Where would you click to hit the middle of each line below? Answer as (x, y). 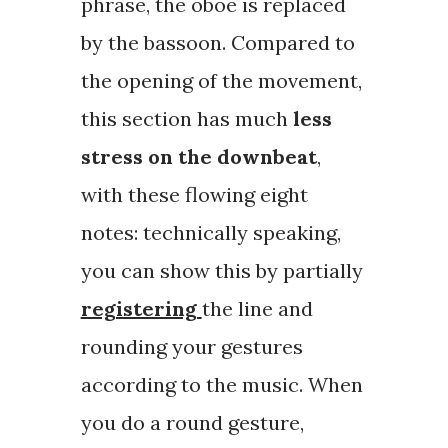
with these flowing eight (194, 195)
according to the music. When (221, 385)
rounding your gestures (191, 347)
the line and (257, 309)
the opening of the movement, (221, 81)
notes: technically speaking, (210, 233)
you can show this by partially (221, 271)
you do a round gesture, (192, 423)
